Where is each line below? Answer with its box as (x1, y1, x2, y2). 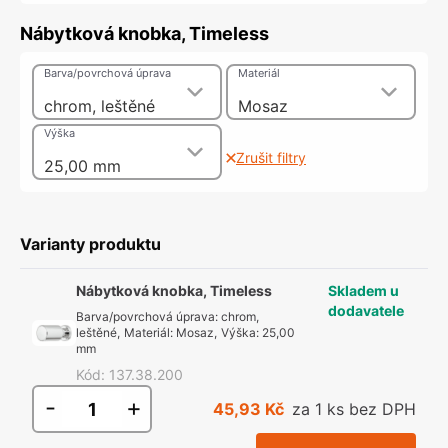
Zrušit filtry (236, 149, 306, 166)
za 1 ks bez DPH (292, 399, 416, 419)
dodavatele (328, 302, 404, 319)
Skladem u (328, 282, 399, 299)
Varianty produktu (20, 234, 161, 254)
